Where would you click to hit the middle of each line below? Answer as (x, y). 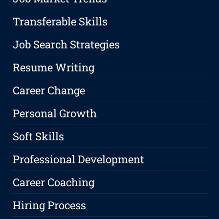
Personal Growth (55, 113)
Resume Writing (54, 67)
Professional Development (79, 159)
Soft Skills (39, 136)
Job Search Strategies (66, 44)
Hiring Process (50, 205)
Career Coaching (54, 182)
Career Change (49, 90)
